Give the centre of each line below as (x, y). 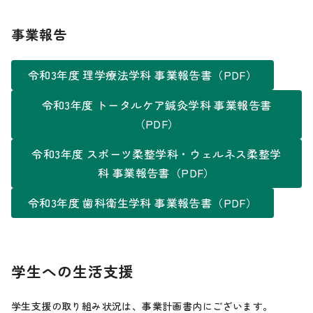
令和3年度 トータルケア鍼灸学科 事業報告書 (156, 105)
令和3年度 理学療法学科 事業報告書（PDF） (143, 75)
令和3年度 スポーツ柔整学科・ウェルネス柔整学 (156, 154)
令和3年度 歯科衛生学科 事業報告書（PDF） (143, 203)
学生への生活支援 (73, 271)
